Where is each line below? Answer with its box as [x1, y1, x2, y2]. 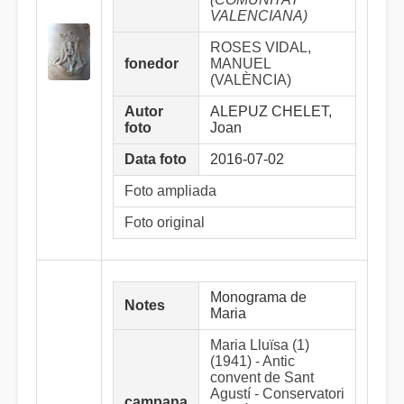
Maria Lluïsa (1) [210, 337, 309, 353]
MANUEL [210, 56, 271, 71]
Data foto [124, 151, 187, 167]
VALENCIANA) [210, 8, 308, 23]
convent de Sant [210, 370, 314, 385]
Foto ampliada [124, 183, 216, 198]
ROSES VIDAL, [210, 40, 311, 55]
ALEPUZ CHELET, [210, 104, 332, 119]
